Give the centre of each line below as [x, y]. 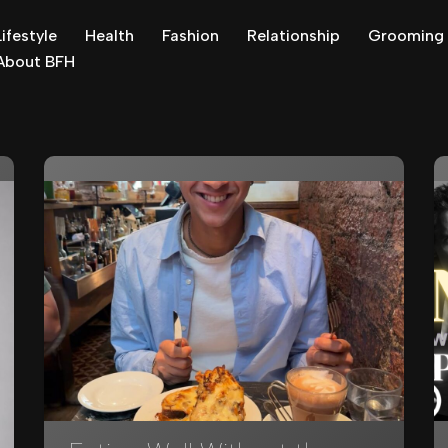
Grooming [406, 35]
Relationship [293, 35]
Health [109, 35]
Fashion [190, 35]
